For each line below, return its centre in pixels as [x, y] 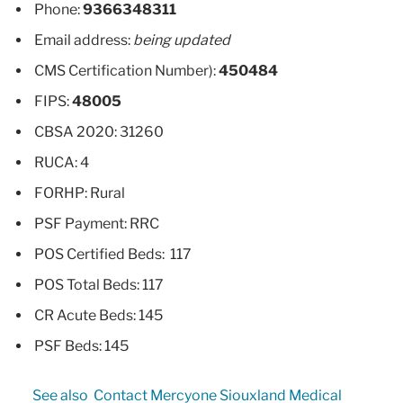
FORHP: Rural [80, 193]
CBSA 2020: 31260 [99, 131]
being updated [182, 40]
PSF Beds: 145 [81, 345]
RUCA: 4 [62, 162]
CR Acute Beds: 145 [99, 315]
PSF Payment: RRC [97, 223]
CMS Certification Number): [126, 70]
